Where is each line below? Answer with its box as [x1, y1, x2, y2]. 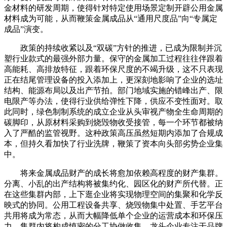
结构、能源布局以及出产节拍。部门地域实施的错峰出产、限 [4, 86, 223, 95]
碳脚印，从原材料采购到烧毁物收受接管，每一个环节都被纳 [4, 118, 223, 127]
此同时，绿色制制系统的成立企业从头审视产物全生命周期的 [4, 107, 223, 116]
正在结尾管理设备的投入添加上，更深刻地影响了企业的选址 [4, 75, 223, 84]
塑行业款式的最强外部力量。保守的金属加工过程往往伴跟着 [4, 54, 223, 63]
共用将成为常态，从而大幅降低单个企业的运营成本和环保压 [4, 211, 223, 220]
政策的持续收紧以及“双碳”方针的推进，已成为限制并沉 [4, 43, 222, 52]
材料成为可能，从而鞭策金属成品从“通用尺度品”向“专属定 [4, 14, 217, 23]
